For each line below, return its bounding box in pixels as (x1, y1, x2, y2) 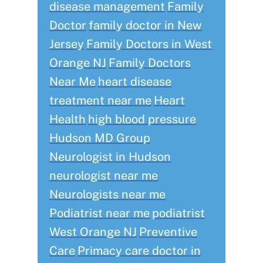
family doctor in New (89, 18, 202, 33)
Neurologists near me (49, 187, 166, 202)
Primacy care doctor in (77, 244, 201, 258)
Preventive (139, 225, 197, 240)
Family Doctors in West (86, 37, 212, 52)
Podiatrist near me (49, 206, 150, 221)
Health (49, 112, 86, 127)
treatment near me (49, 93, 151, 108)
